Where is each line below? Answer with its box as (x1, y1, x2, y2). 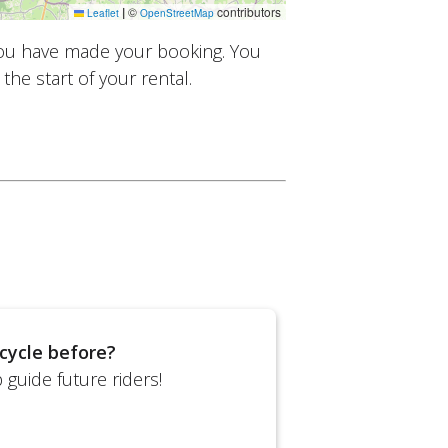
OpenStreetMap (139, 5, 214, 20)
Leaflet (83, 5, 119, 20)
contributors (213, 2, 281, 20)
